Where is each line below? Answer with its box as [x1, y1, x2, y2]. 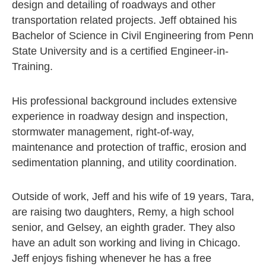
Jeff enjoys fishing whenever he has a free [12, 252, 211, 265]
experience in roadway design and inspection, [12, 110, 228, 122]
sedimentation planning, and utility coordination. [12, 156, 237, 169]
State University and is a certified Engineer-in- [12, 45, 229, 58]
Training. [12, 61, 53, 73]
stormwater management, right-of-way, [12, 125, 194, 138]
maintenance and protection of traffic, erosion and [12, 141, 246, 153]
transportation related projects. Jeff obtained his [12, 14, 237, 27]
